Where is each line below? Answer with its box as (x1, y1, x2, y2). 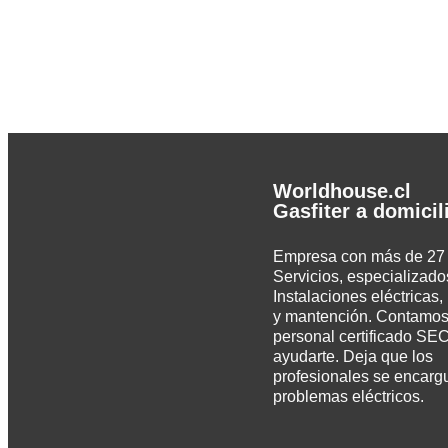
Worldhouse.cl (273, 180, 412, 203)
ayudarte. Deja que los (273, 348, 434, 366)
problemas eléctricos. (273, 388, 425, 406)
